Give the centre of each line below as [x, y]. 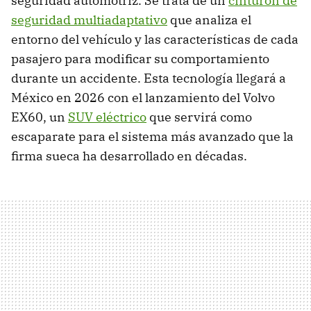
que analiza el [209, 20]
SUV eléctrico [107, 117]
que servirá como [199, 117]
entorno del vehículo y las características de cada [155, 40]
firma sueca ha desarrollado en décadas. [129, 156]
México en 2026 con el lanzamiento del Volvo [143, 98]
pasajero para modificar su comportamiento [140, 59]
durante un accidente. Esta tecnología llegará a [149, 78]
